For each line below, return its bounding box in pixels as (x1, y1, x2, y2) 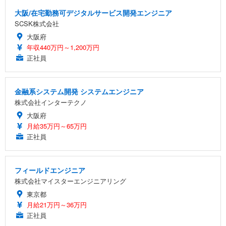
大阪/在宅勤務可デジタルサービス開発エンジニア (15, 7, 172, 18)
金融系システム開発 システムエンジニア (15, 86, 144, 96)
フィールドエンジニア (15, 164, 85, 175)
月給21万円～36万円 (27, 199, 87, 209)
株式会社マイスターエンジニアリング (15, 176, 126, 186)
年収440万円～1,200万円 (27, 42, 99, 52)
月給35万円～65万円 (27, 121, 87, 131)
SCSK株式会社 (15, 18, 59, 28)
